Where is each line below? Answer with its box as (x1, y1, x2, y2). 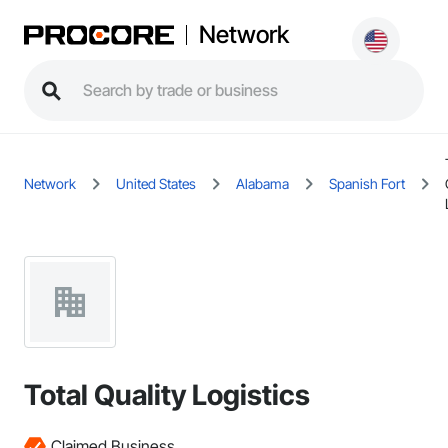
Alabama (236, 175, 289, 192)
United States (116, 175, 196, 192)
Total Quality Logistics (24, 378, 310, 412)
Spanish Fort (329, 175, 405, 192)
